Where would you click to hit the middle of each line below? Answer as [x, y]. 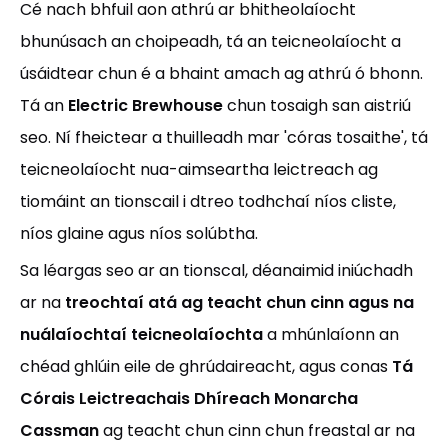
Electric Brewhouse [147, 105]
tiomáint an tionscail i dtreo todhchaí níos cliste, [208, 201]
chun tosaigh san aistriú [319, 105]
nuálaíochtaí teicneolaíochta [143, 334]
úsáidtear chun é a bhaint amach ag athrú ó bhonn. [221, 73]
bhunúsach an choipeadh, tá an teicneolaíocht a [210, 41]
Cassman [61, 430]
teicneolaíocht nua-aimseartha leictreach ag [199, 169]
